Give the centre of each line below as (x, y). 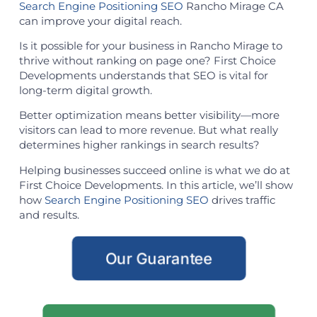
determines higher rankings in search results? (139, 145)
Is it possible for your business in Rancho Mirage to (150, 45)
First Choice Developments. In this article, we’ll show (156, 185)
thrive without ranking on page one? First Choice (147, 60)
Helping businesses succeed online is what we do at (154, 170)
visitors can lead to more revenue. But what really (148, 130)
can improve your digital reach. (100, 21)
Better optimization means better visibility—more (149, 115)
